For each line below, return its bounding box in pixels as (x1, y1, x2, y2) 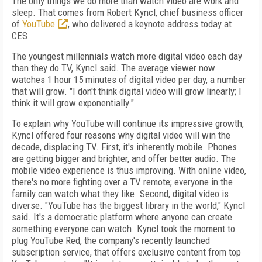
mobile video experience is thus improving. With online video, (12, 164, 246, 176)
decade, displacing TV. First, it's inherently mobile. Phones (12, 141, 237, 153)
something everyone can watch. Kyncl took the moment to (12, 223, 235, 235)
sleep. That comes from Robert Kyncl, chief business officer (12, 6, 243, 18)
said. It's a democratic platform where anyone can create (12, 211, 232, 223)
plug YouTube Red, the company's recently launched (12, 235, 210, 246)
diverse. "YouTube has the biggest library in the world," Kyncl (12, 199, 245, 211)
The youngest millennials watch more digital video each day (12, 50, 242, 62)
